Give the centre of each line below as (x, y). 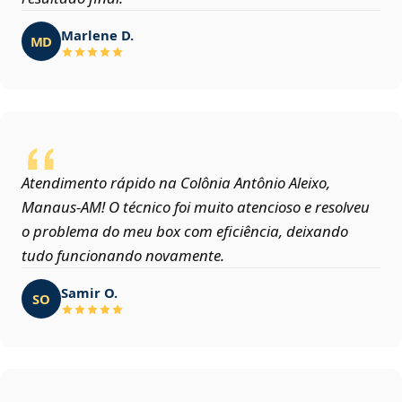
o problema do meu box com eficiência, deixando (185, 232)
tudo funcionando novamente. (123, 256)
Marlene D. (97, 35)
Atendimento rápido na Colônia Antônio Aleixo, (176, 183)
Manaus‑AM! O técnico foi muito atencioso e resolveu (196, 207)
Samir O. (89, 292)
